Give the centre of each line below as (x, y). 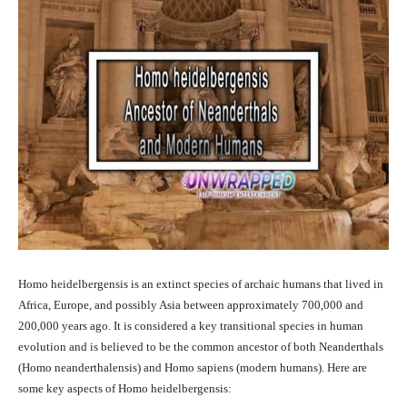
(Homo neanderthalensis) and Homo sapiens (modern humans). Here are (193, 368)
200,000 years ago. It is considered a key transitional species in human (191, 326)
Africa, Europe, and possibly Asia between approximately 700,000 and (191, 305)
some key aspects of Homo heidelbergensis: (125, 389)
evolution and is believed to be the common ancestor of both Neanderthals (201, 347)
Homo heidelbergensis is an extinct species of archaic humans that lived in (201, 284)
